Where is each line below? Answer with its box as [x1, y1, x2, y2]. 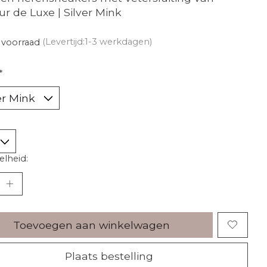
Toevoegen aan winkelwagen [13, 218, 170, 231]
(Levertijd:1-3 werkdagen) [42, 36, 152, 48]
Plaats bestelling [64, 249, 153, 262]
